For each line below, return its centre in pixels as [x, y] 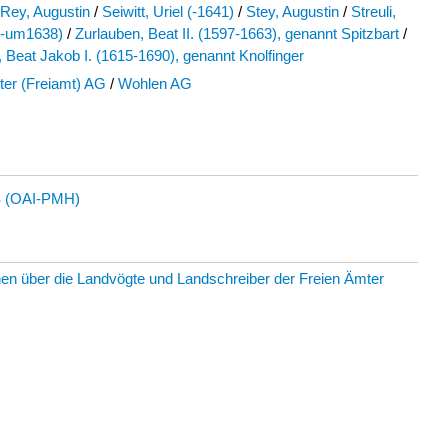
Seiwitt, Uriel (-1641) [168, 12]
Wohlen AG [155, 84]
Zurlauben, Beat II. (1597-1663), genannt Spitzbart [237, 34]
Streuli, [373, 12]
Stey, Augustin [292, 12]
